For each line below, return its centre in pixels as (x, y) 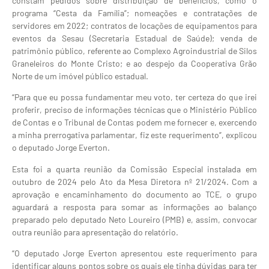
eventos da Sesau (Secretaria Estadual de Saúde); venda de (134, 38)
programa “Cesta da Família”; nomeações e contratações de (134, 13)
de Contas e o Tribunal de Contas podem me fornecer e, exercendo (134, 122)
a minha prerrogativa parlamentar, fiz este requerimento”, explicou (134, 135)
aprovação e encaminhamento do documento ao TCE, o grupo (134, 194)
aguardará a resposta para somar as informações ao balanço (134, 207)
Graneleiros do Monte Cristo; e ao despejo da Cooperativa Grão (134, 63)
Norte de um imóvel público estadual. (80, 76)
